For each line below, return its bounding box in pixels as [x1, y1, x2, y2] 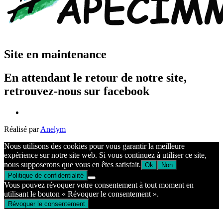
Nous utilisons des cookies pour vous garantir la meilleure [4, 141, 185, 150]
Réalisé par [4, 124, 40, 133]
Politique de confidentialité [8, 171, 84, 179]
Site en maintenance [4, 47, 107, 61]
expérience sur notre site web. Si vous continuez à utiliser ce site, [4, 150, 207, 159]
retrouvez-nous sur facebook [4, 84, 149, 98]
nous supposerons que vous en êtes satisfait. [4, 160, 141, 169]
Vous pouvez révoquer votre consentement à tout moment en [4, 180, 194, 189]
